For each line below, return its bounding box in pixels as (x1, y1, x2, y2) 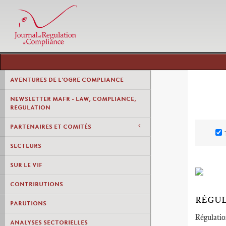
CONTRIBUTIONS (10, 181, 63, 188)
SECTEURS (10, 142, 41, 149)
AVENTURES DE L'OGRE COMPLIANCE (10, 76, 124, 83)
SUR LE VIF (10, 161, 42, 168)
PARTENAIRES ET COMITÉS (10, 123, 91, 130)
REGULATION (10, 104, 50, 111)
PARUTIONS (10, 200, 46, 207)
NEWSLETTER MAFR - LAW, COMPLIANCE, (10, 95, 136, 102)
